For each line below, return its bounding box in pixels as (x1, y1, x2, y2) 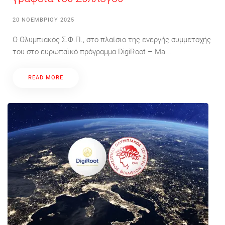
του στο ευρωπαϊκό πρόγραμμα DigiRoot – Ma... (13, 47, 171, 56)
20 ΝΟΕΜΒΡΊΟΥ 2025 (13, 16, 74, 23)
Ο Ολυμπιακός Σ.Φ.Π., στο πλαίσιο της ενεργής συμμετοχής (13, 35, 211, 44)
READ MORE (28, 74, 63, 81)
